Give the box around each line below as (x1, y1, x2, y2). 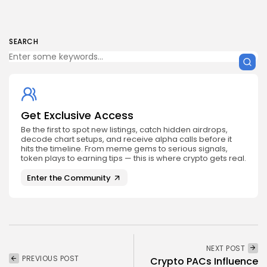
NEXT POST (206, 243, 245, 253)
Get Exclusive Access (21, 108, 133, 123)
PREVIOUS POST (22, 253, 79, 263)
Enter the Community (27, 172, 111, 184)
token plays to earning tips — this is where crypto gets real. (21, 153, 246, 164)
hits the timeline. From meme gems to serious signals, (21, 143, 228, 154)
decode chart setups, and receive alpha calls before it (21, 133, 232, 145)
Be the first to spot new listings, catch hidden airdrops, (21, 124, 228, 135)
